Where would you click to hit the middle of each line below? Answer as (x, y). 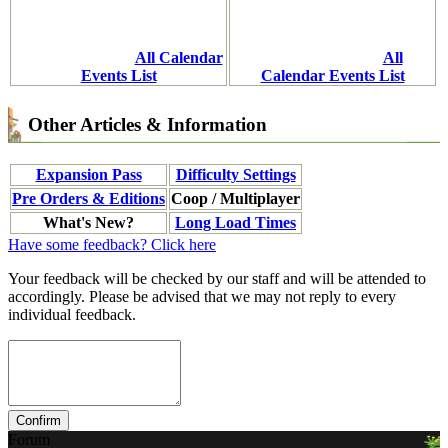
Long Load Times (235, 222)
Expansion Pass (88, 174)
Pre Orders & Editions (88, 198)
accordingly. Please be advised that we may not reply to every (202, 296)
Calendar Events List (332, 75)
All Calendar (178, 57)
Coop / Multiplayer (235, 198)
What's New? (88, 222)
